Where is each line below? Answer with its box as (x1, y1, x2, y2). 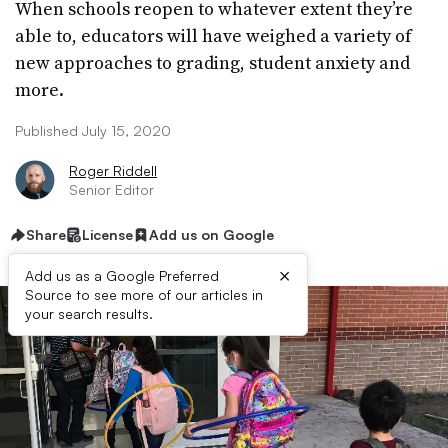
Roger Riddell (69, 162, 157, 179)
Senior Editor (69, 181, 154, 198)
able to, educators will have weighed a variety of (15, 23, 412, 48)
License (82, 226, 133, 243)
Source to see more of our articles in (25, 286, 263, 303)
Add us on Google (149, 226, 274, 243)
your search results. (25, 305, 153, 322)
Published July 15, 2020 (15, 122, 171, 139)
